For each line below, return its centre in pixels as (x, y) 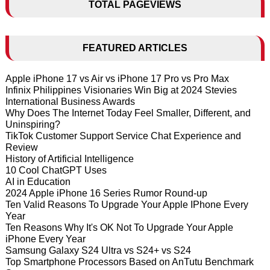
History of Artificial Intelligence (69, 159)
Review (21, 147)
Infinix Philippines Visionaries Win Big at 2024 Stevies (121, 90)
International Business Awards (70, 101)
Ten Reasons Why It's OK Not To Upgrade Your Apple (119, 227)
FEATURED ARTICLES (135, 48)
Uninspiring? (33, 124)
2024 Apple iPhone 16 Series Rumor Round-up (106, 193)
